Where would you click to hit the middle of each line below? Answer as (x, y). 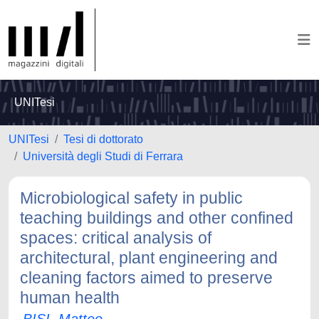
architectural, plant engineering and (149, 258)
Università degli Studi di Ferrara (103, 156)
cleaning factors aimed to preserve (146, 278)
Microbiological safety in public (131, 198)
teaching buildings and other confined (157, 218)
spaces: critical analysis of (116, 238)
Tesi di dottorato (103, 139)
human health (70, 298)
